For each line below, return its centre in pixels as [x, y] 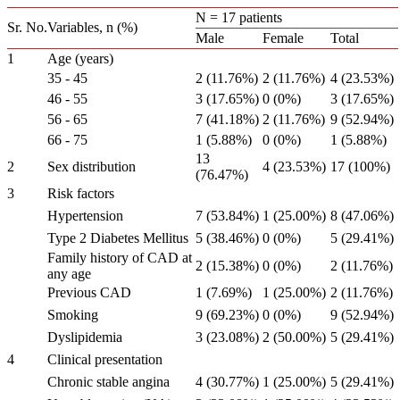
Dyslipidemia [85, 337]
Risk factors [81, 193]
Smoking [73, 315]
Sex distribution [92, 167]
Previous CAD [89, 292]
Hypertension [85, 216]
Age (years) [80, 58]
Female [283, 38]
